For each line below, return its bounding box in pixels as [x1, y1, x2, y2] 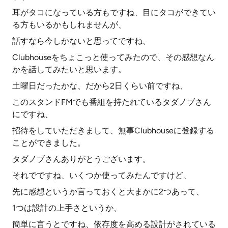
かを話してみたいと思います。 [12, 65, 126, 74]
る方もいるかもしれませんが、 [12, 20, 126, 30]
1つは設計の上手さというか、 [12, 203, 122, 213]
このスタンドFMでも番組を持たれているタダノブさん [12, 97, 211, 107]
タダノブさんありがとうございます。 [12, 154, 151, 164]
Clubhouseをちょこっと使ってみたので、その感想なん [12, 52, 214, 62]
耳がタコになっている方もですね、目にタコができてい [12, 8, 216, 17]
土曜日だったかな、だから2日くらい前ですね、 [12, 81, 188, 91]
